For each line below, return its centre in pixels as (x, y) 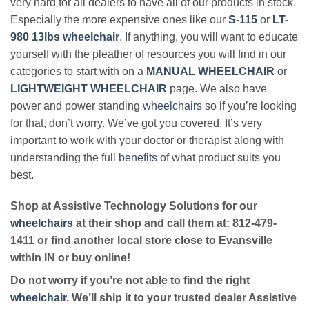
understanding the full (64, 157)
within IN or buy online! (70, 258)
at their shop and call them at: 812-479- (175, 223)
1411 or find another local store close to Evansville (141, 241)
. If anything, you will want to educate (209, 37)
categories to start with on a (78, 71)
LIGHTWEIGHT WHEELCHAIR (89, 88)
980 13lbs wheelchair (65, 37)
